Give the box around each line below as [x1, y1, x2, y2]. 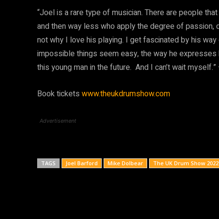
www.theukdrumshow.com [82, 88, 170, 100]
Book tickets [37, 88, 82, 100]
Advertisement [40, 117, 76, 124]
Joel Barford [66, 159, 98, 167]
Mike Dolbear [108, 159, 143, 167]
